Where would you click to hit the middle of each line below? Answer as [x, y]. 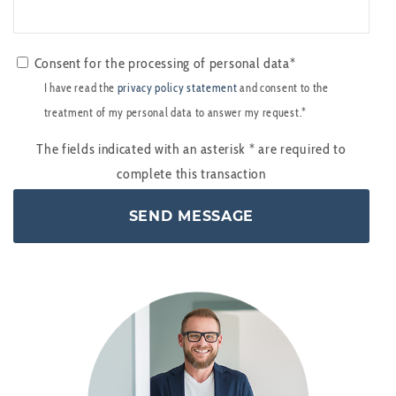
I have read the [80, 88]
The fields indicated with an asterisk [143, 148]
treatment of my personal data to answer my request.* [175, 113]
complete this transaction [191, 173]
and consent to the [283, 88]
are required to [301, 148]
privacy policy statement [177, 88]
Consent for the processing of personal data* [165, 64]
